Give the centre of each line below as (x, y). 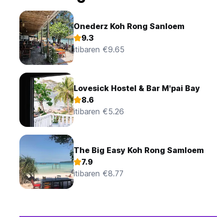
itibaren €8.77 (99, 174)
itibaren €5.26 (99, 112)
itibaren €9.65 (99, 50)
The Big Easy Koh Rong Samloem (139, 150)
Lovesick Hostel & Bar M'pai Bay (137, 88)
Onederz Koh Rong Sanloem (129, 26)
